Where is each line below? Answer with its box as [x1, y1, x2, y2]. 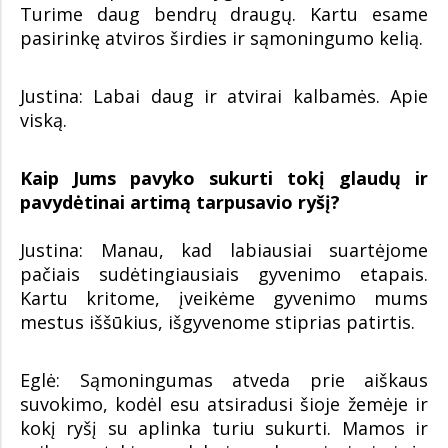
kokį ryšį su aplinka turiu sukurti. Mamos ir [20, 415, 428, 440]
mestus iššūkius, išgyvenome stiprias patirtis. [20, 309, 415, 334]
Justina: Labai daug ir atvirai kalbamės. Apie [20, 83, 428, 108]
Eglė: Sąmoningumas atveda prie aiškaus [20, 367, 428, 392]
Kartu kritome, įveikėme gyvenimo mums [20, 285, 428, 310]
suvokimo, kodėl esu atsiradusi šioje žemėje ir [20, 391, 428, 416]
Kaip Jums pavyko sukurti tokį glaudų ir [20, 165, 428, 190]
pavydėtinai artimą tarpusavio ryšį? [20, 189, 340, 214]
